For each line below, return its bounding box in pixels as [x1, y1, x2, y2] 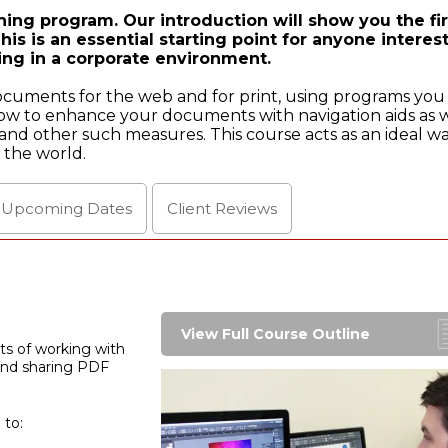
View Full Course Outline [180, 325, 370, 344]
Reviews [215, 199, 277, 219]
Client [167, 199, 215, 219]
